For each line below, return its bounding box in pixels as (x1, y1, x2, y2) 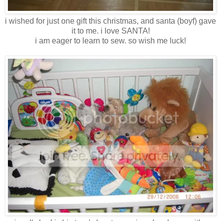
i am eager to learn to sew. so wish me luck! (35, 37, 186, 45)
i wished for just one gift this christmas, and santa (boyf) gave (5, 17, 216, 26)
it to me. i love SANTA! (71, 27, 150, 36)
